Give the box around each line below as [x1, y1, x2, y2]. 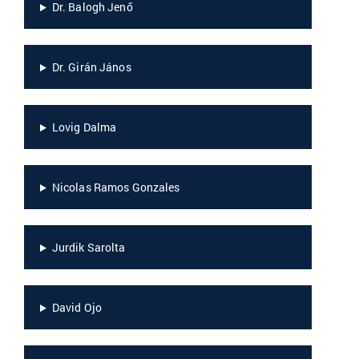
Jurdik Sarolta [51, 240, 126, 256]
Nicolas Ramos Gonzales [51, 179, 180, 196]
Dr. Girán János [51, 59, 131, 75]
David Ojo [51, 300, 102, 316]
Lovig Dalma [51, 119, 117, 135]
